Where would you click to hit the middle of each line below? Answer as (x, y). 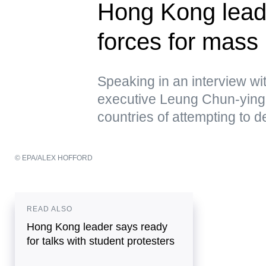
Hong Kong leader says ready (97, 227)
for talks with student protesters (101, 241)
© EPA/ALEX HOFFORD (54, 158)
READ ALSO (50, 209)
